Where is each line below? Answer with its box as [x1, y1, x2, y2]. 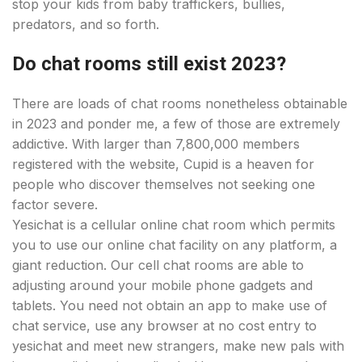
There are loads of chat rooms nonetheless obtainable [12, 95, 347, 112]
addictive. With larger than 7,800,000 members [12, 136, 300, 152]
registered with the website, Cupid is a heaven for [12, 156, 314, 172]
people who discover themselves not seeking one [12, 176, 315, 192]
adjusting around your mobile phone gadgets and [12, 277, 313, 293]
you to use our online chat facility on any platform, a [12, 237, 337, 253]
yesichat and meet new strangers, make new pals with [12, 338, 344, 354]
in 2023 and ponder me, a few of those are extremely [12, 116, 340, 132]
